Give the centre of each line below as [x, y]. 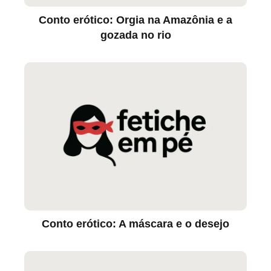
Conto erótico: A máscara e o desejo [135, 224]
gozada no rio [135, 35]
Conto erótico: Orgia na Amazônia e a [135, 20]
